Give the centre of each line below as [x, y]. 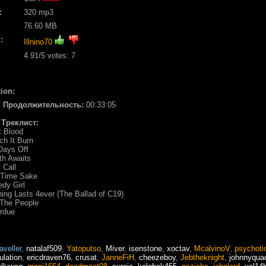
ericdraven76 [49, 257]
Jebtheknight [202, 257]
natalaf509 [44, 248]
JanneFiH [118, 257]
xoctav [178, 248]
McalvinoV [212, 248]
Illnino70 [38, 42]
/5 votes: [55, 55]
